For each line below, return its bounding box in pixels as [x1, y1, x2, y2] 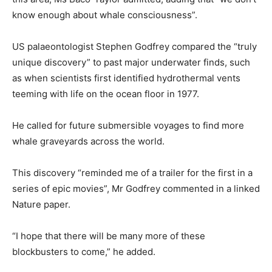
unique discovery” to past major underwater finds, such [12, 56, 250, 68]
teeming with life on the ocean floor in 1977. [12, 87, 199, 100]
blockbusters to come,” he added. [12, 245, 155, 257]
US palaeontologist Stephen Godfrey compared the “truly [12, 40, 257, 52]
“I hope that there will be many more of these [12, 229, 205, 242]
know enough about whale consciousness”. [12, 8, 197, 21]
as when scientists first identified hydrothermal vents [12, 72, 240, 84]
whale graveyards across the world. [12, 135, 165, 147]
